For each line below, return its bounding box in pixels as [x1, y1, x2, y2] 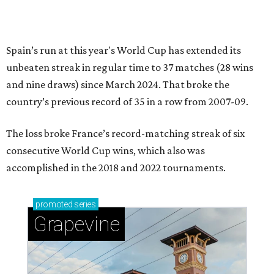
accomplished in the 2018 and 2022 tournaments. [6, 161, 226, 174]
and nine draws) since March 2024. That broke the [6, 78, 229, 91]
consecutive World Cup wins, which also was [6, 144, 205, 157]
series [72, 199, 96, 210]
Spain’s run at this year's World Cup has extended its [6, 44, 241, 57]
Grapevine [33, 212, 120, 237]
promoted [35, 199, 73, 210]
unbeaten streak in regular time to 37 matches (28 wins [6, 61, 253, 74]
